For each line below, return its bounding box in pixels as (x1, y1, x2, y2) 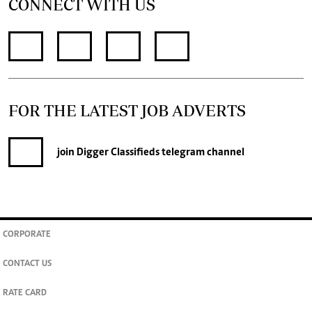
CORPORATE (3, 230, 51, 240)
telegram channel (159, 146, 244, 158)
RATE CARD (3, 289, 47, 299)
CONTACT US (3, 260, 52, 270)
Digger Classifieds (75, 146, 159, 158)
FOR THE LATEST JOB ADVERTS (8, 101, 246, 120)
